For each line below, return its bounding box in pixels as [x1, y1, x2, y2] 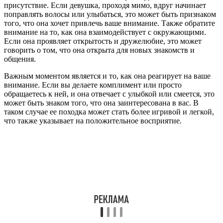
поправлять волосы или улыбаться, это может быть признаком [4, 9, 216, 18]
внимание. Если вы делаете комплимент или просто [4, 80, 182, 89]
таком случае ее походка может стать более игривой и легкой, [4, 107, 214, 116]
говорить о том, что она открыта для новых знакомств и [4, 45, 195, 54]
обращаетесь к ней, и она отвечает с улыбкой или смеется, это [4, 89, 215, 98]
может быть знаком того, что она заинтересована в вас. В [4, 98, 199, 107]
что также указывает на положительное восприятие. [4, 116, 182, 125]
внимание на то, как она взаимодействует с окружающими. [4, 27, 206, 36]
